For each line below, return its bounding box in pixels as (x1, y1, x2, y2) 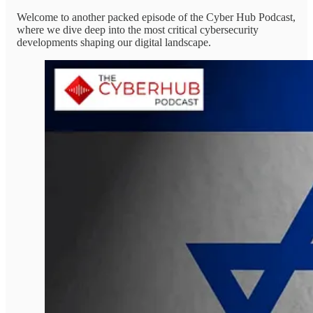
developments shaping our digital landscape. (17, 36, 211, 49)
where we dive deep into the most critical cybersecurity (17, 24, 259, 36)
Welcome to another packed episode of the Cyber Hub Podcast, (17, 11, 296, 24)
